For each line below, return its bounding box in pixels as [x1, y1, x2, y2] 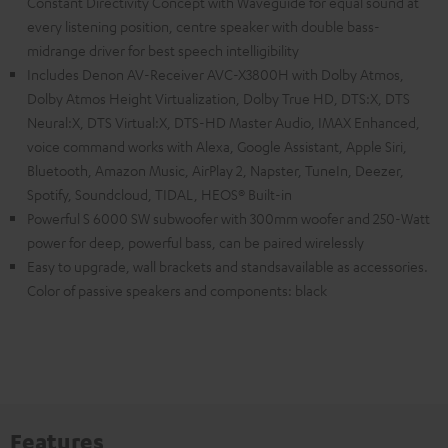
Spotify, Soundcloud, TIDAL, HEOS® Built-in [27, 185, 292, 204]
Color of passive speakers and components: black [27, 281, 327, 300]
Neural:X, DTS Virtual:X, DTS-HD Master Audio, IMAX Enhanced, [27, 113, 420, 132]
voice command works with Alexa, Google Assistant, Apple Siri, [27, 137, 407, 156]
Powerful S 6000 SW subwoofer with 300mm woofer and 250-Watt [27, 209, 430, 228]
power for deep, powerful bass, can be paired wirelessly [27, 233, 364, 252]
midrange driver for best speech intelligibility [27, 41, 299, 60]
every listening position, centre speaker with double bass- [27, 17, 380, 36]
